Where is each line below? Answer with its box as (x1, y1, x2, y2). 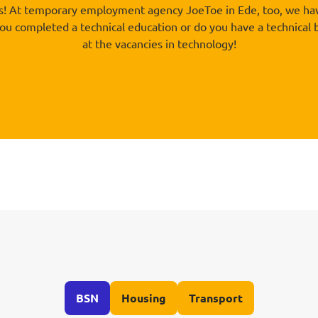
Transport (188, 290, 243, 305)
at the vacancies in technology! (82, 36, 236, 50)
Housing (121, 290, 166, 305)
